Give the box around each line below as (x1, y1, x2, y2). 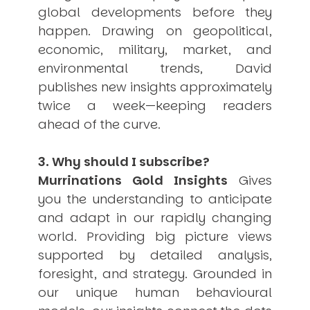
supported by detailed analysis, (38, 246, 272, 264)
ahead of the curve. (38, 115, 161, 133)
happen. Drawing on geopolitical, (38, 21, 272, 39)
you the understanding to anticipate (38, 190, 272, 208)
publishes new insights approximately (38, 77, 272, 95)
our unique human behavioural (38, 283, 272, 301)
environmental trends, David (38, 59, 272, 77)
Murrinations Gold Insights (38, 171, 228, 189)
